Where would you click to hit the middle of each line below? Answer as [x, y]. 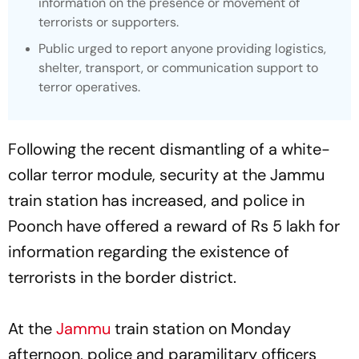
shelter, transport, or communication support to [178, 68]
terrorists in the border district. [122, 278]
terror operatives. [89, 87]
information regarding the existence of [149, 252]
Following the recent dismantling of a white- [169, 149]
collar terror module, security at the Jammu [166, 175]
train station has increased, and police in [156, 201]
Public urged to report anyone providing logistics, [182, 49]
